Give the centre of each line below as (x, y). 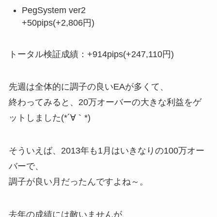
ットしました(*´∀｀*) (49, 118)
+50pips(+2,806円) (58, 23)
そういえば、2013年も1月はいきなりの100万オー (106, 151)
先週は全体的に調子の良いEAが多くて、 (88, 87)
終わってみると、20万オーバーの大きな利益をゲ (105, 102)
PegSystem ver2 (54, 10)
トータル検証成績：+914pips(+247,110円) (91, 54)
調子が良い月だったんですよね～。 (78, 182)
